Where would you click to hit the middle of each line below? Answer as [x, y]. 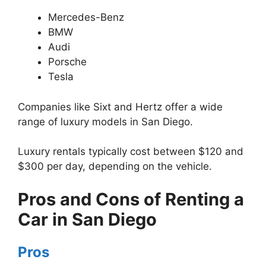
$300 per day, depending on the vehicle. [115, 167]
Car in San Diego [87, 219]
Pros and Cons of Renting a [131, 199]
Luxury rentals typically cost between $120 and [131, 152]
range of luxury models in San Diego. [105, 121]
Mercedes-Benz [86, 18]
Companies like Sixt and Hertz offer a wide [120, 107]
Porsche [67, 62]
